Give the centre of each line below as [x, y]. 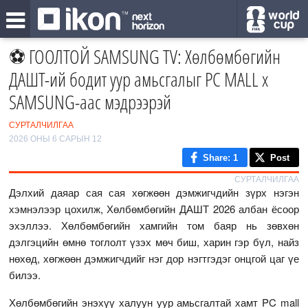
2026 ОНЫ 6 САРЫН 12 [56, 139]
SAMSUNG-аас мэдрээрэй [90, 102]
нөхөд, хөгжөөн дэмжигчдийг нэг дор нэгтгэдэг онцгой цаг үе [154, 258]
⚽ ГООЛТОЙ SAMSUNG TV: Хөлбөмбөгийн [145, 56]
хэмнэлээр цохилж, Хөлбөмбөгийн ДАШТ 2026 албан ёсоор [154, 209]
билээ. [25, 275]
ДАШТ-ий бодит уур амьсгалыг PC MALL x [139, 79]
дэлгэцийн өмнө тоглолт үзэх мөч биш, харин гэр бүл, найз [154, 242]
